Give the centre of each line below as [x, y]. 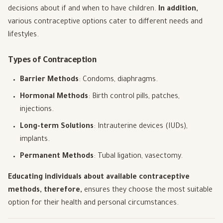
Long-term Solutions [57, 127]
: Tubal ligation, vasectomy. [138, 157]
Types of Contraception [52, 61]
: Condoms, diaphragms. [118, 80]
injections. [37, 110]
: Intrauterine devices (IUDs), [141, 127]
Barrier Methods [49, 80]
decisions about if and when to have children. [83, 10]
